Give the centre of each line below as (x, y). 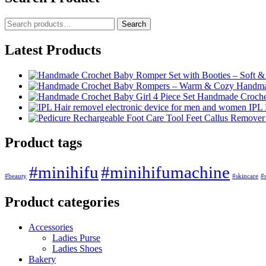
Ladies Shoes (77, 249)
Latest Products (53, 50)
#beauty (16, 176)
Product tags (43, 143)
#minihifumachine (165, 172)
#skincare (245, 176)
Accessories (51, 227)
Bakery (42, 259)
